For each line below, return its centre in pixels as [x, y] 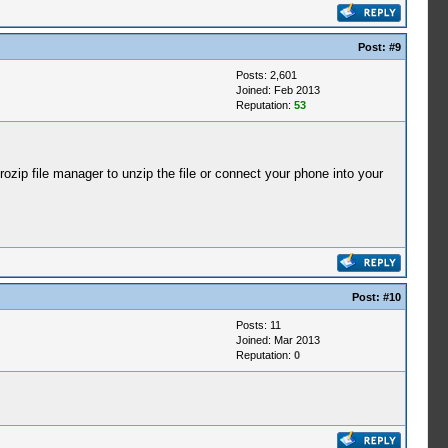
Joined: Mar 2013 [277, 340]
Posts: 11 [258, 325]
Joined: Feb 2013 [277, 90]
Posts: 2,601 [266, 75]
